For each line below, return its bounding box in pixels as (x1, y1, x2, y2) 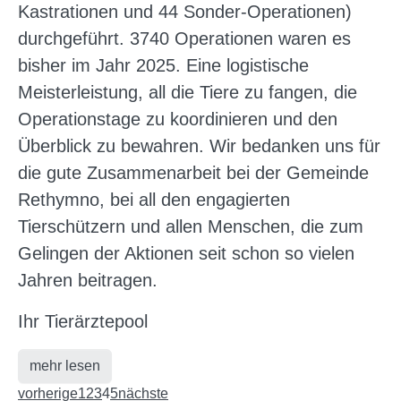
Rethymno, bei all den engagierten (18, 189, 290, 209)
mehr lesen (30, 357, 100, 373)
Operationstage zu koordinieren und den (18, 108, 337, 129)
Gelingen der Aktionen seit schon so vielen (18, 243, 354, 263)
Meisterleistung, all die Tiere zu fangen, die (18, 81, 357, 102)
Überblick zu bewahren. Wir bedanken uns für (18, 135, 380, 156)
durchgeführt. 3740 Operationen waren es (18, 28, 351, 48)
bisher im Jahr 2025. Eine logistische (18, 55, 309, 75)
